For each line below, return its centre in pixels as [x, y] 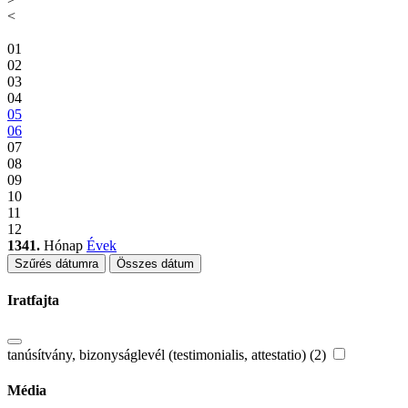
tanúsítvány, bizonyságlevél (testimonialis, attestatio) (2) [168, 354]
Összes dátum [155, 264]
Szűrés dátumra [56, 264]
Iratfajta [33, 301]
